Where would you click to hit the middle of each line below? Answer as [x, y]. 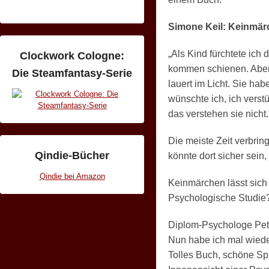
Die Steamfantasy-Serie [72, 73]
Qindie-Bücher [72, 156]
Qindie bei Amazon [72, 176]
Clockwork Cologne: [72, 56]
